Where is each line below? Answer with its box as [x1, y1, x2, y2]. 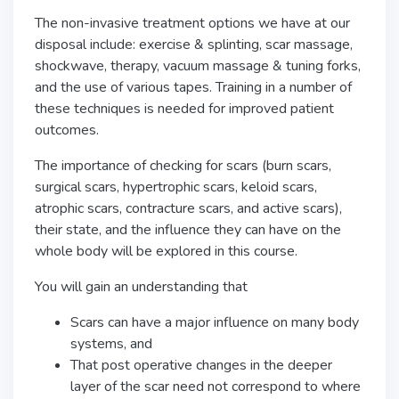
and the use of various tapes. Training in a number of [35, 77, 352, 97]
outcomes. [35, 120, 102, 140]
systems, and [70, 334, 156, 354]
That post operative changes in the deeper [70, 355, 332, 375]
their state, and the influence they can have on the [35, 220, 341, 240]
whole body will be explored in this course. [35, 241, 301, 261]
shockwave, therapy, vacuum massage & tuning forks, [35, 56, 361, 76]
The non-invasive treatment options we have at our [35, 13, 350, 33]
